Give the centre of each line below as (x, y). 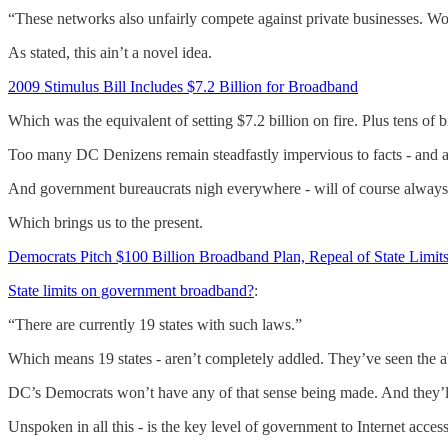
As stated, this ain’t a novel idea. (110, 52)
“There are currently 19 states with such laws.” (155, 324)
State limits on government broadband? (131, 290)
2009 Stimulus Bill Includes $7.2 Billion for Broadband (183, 86)
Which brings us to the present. (105, 222)
